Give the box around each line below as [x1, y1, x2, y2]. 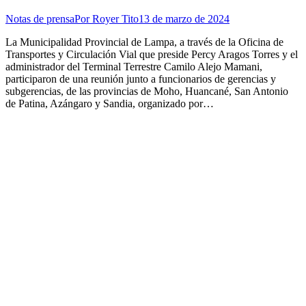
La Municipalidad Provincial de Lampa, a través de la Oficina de [5, 36, 283, 48]
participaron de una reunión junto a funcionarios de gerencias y [5, 72, 276, 85]
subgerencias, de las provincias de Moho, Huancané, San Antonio [5, 85, 288, 97]
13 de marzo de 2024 [139, 12, 229, 25]
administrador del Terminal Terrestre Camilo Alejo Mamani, [5, 60, 262, 72]
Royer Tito [92, 12, 139, 25]
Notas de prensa [5, 12, 74, 25]
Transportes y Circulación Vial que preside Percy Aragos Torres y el [5, 48, 298, 60]
